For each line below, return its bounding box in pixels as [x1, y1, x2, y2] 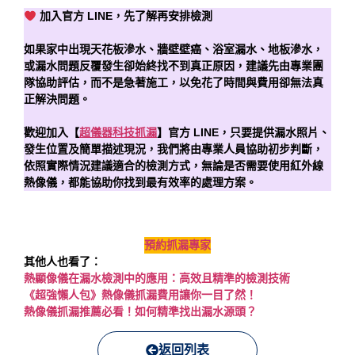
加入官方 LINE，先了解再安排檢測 [39, 10, 212, 23]
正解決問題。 [24, 93, 90, 106]
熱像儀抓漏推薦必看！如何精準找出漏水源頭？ [24, 304, 257, 318]
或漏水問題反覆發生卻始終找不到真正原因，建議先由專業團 [24, 59, 323, 73]
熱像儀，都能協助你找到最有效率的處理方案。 [24, 176, 257, 189]
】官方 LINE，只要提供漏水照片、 [157, 126, 330, 139]
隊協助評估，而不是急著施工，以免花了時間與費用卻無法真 [24, 76, 323, 90]
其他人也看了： [24, 254, 101, 268]
